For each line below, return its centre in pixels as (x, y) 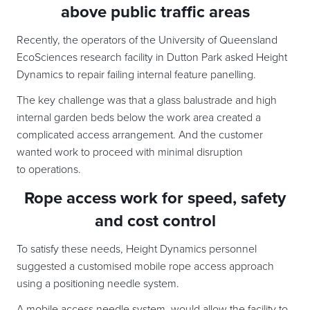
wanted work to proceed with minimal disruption (130, 153)
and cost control (155, 221)
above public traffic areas (155, 12)
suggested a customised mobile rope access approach (145, 267)
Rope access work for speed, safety (155, 199)
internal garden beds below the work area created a (139, 118)
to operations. (49, 170)
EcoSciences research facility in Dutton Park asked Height (152, 58)
